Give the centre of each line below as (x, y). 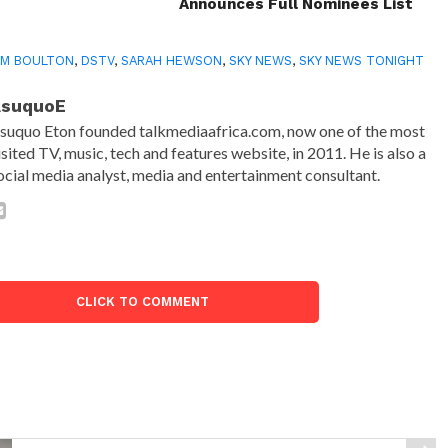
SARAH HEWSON (172, 60)
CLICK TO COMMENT (143, 301)
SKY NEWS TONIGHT (362, 60)
